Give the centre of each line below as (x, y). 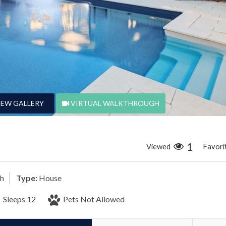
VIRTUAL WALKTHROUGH (115, 103)
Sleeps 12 (19, 199)
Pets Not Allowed (93, 199)
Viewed (158, 147)
